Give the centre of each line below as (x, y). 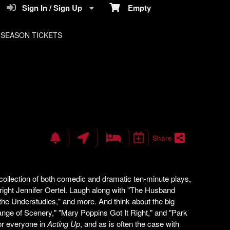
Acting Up (63, 224)
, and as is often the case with (129, 224)
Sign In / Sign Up (50, 8)
